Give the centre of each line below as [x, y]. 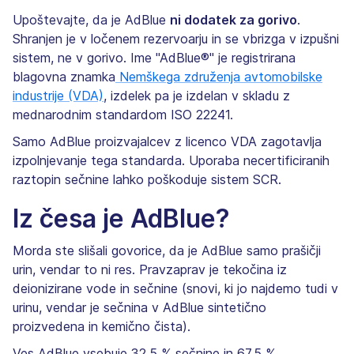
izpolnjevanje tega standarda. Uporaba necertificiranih [171, 160]
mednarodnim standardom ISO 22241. [123, 114]
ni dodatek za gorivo [233, 19]
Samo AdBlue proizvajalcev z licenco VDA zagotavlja [167, 141]
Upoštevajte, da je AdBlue [91, 19]
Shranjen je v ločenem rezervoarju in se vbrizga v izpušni [176, 38]
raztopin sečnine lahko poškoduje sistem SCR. [147, 179]
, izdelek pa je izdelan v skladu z [197, 95]
